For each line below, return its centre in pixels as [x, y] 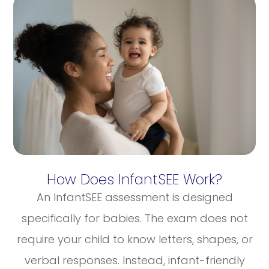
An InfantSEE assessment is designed [134, 198]
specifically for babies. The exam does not [134, 219]
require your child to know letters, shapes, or [134, 240]
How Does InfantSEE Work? [134, 180]
